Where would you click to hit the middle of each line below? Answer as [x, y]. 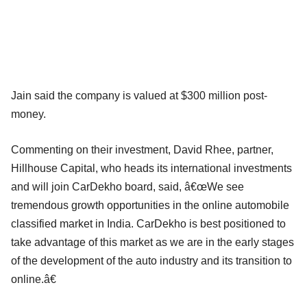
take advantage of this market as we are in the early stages [152, 242]
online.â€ [34, 279]
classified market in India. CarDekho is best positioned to [148, 223]
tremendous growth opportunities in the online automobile [150, 205]
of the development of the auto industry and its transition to [151, 260]
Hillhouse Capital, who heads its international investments [151, 168]
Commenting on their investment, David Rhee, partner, [142, 149]
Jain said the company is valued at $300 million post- [139, 95]
